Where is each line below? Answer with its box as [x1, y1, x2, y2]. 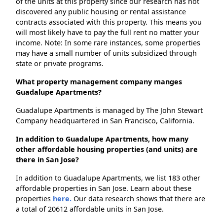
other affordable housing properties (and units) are [16, 145, 198, 154]
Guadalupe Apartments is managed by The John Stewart [16, 106, 203, 115]
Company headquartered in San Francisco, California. [16, 116, 194, 126]
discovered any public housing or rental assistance [16, 7, 186, 17]
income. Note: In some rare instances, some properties [16, 38, 200, 48]
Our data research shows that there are [72, 194, 205, 204]
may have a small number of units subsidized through [16, 48, 197, 58]
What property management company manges [16, 77, 182, 87]
